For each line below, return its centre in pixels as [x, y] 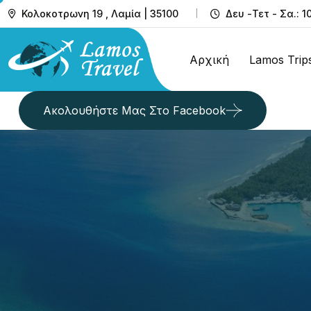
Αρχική [209, 59]
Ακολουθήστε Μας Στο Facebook [134, 110]
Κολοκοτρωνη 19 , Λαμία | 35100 [100, 14]
